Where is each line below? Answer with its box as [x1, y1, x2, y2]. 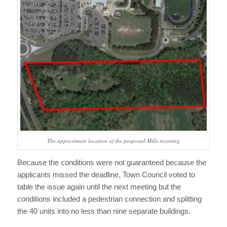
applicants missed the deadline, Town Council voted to [17, 170, 195, 179]
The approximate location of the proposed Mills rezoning [47, 137, 180, 145]
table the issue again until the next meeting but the [17, 182, 181, 192]
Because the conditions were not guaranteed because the [17, 158, 206, 167]
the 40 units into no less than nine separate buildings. [17, 207, 191, 216]
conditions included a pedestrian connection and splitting [17, 195, 202, 204]
